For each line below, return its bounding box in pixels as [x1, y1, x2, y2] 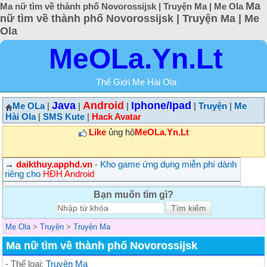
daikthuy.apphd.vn [16, 159, 92, 169]
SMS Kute [43, 112, 85, 122]
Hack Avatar [92, 112, 141, 122]
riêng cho [5, 169, 43, 179]
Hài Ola [5, 112, 36, 122]
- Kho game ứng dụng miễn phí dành [92, 159, 237, 169]
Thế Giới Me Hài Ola [95, 77, 176, 87]
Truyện [198, 101, 227, 111]
